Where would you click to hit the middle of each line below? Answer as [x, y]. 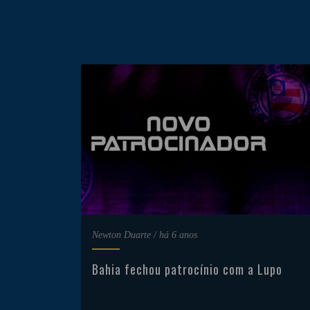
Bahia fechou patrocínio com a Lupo [187, 269]
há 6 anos [178, 235]
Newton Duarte [121, 235]
